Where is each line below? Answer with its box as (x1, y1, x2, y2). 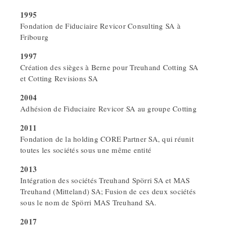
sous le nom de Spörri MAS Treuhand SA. (20, 197, 157, 208)
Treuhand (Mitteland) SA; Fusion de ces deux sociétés (20, 186, 196, 197)
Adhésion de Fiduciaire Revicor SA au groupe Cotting (20, 103, 197, 114)
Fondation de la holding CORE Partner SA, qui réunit (20, 134, 194, 144)
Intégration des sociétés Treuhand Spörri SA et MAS (20, 175, 190, 186)
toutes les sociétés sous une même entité (20, 145, 151, 155)
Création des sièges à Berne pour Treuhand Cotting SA (20, 62, 198, 73)
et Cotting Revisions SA (20, 73, 98, 84)
